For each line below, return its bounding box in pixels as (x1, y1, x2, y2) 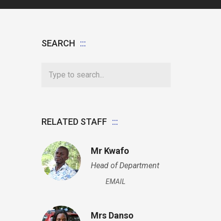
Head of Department (90, 161, 159, 170)
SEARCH (41, 38, 75, 48)
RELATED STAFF (41, 116, 107, 127)
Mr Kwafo (90, 146, 129, 156)
